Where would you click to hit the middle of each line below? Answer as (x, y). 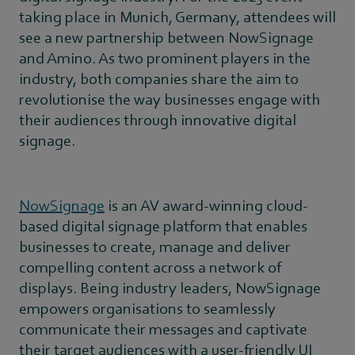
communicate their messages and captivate (163, 328)
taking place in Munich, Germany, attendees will (177, 16)
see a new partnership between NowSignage (166, 37)
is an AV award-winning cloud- (206, 205)
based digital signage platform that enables (163, 225)
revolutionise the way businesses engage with (170, 99)
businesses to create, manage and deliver (155, 246)
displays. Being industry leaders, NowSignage (170, 287)
